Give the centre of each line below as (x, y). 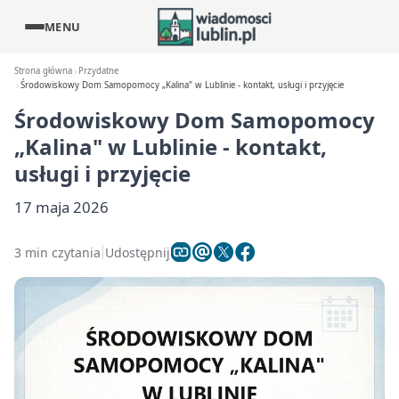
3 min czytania (57, 252)
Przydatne (99, 71)
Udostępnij (138, 252)
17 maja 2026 (61, 207)
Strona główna (43, 71)
